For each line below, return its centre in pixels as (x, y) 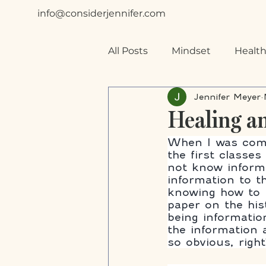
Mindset (191, 51)
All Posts (128, 51)
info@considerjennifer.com (102, 13)
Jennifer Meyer (227, 96)
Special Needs (165, 98)
